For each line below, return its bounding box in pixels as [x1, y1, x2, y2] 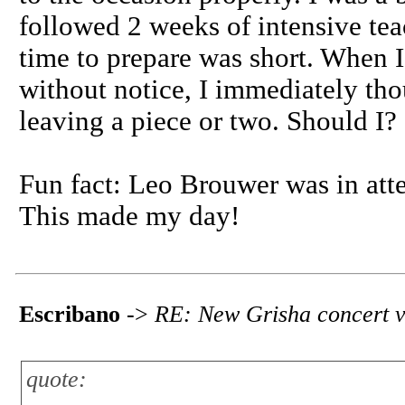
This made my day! [19, 201, 240, 231]
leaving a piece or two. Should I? [19, 106, 397, 137]
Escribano [19, 301, 120, 327]
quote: [26, 366, 87, 392]
